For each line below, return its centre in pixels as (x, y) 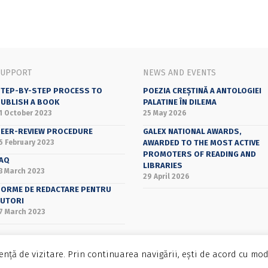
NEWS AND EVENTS (180, 72)
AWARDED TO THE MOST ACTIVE (202, 142)
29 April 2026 (167, 176)
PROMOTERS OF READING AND (200, 154)
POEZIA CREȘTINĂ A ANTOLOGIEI (202, 90)
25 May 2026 (165, 113)
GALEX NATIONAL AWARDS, (193, 131)
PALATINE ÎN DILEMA (180, 102)
